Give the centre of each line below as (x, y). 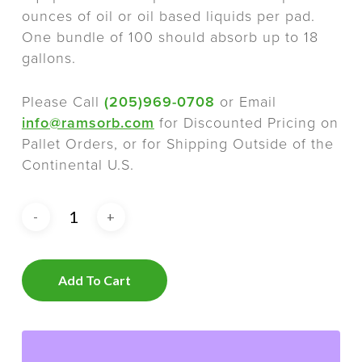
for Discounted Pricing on (246, 123)
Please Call (63, 102)
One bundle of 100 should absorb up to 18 (170, 38)
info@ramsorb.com (88, 123)
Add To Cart (94, 280)
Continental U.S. (78, 165)
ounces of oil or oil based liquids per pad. (168, 17)
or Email (245, 102)
